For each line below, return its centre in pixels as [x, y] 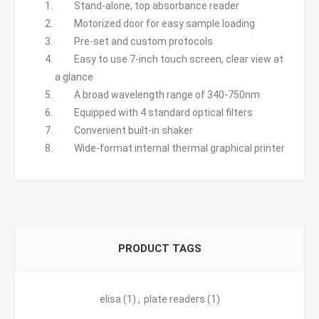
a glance [74, 77]
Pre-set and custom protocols [134, 41]
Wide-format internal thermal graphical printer [170, 148]
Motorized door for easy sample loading [155, 23]
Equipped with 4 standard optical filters [154, 113]
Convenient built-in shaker [124, 130]
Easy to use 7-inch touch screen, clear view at [169, 59]
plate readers [174, 299]
